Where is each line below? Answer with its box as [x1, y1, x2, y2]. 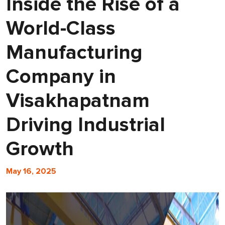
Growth [6, 137, 74, 161]
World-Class [6, 16, 116, 41]
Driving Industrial [6, 113, 165, 137]
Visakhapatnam [6, 88, 150, 113]
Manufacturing [6, 40, 143, 65]
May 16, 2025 [6, 166, 56, 176]
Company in [6, 64, 116, 89]
